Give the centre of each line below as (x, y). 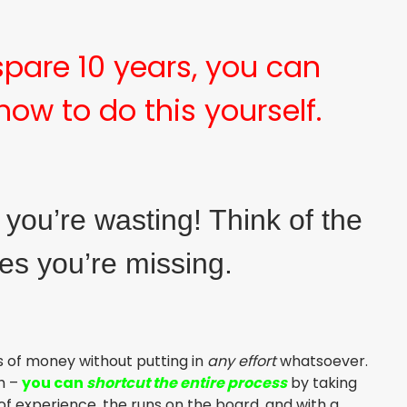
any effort (243, 362)
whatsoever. (324, 362)
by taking (322, 383)
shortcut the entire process (187, 383)
